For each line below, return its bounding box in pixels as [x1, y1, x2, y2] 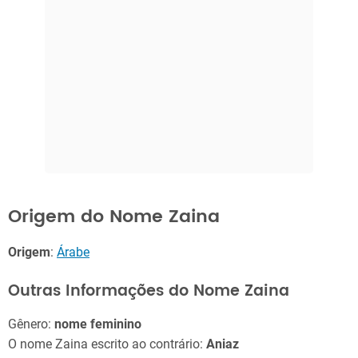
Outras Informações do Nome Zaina [8, 279, 289, 304]
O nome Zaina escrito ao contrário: [8, 336, 206, 352]
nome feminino [54, 316, 141, 332]
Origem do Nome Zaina [8, 202, 220, 231]
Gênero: [8, 316, 54, 332]
